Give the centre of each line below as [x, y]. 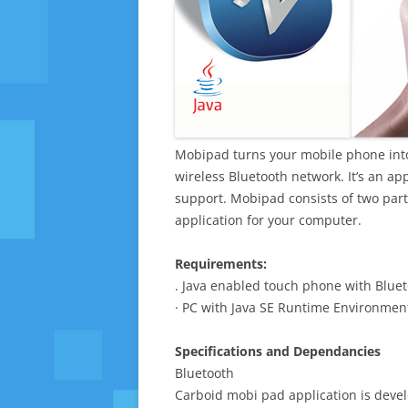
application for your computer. [268, 220]
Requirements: [221, 264]
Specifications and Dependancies [278, 351]
